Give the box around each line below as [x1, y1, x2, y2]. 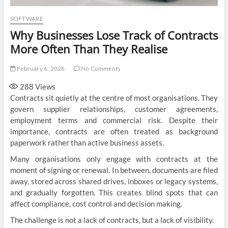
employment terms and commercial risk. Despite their [10, 115, 218, 125]
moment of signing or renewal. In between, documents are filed [10, 165, 218, 175]
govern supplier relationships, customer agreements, [10, 104, 218, 113]
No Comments [79, 64, 121, 72]
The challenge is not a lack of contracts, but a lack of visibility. [10, 215, 214, 224]
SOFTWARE [10, 14, 44, 22]
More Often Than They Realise [10, 41, 167, 56]
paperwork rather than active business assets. [10, 137, 164, 147]
